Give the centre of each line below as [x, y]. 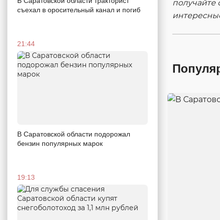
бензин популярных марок [60, 143]
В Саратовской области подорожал [74, 134]
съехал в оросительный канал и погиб [79, 10]
